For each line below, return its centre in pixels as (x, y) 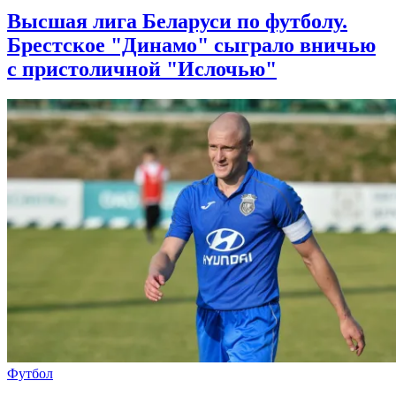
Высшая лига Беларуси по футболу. (177, 21)
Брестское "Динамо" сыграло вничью (191, 45)
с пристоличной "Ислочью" (142, 69)
